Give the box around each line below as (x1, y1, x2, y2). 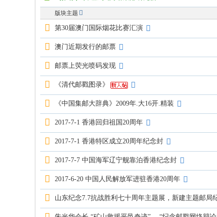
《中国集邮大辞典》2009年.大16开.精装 (55, 100, 174, 107)
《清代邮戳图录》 (55, 81, 109, 88)
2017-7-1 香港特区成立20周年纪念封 (55, 138, 163, 145)
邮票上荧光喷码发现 (55, 62, 116, 69)
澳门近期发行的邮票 (55, 43, 116, 50)
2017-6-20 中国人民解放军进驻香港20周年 (55, 175, 180, 183)
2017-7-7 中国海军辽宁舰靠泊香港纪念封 (55, 156, 177, 164)
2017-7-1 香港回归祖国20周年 (55, 119, 143, 126)
